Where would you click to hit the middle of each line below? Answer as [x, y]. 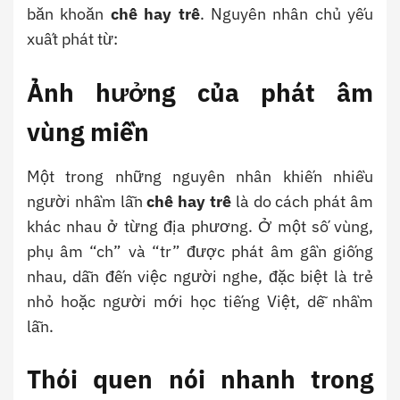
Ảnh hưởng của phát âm [200, 92]
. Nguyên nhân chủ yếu [286, 14]
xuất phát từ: [72, 39]
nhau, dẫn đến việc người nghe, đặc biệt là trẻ [200, 276]
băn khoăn [69, 14]
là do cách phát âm [303, 201]
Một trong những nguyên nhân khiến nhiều [200, 176]
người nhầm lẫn [87, 201]
